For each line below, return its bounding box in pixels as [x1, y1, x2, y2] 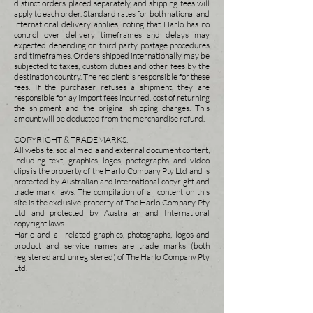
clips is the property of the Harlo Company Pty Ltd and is [14, 166, 210, 176]
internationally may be [131, 50, 210, 61]
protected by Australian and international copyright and [14, 176, 210, 187]
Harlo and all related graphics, [14, 229, 128, 240]
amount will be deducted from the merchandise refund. [14, 113, 205, 124]
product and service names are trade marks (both [14, 240, 210, 251]
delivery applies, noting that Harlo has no [61, 19, 210, 29]
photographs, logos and [127, 229, 210, 240]
